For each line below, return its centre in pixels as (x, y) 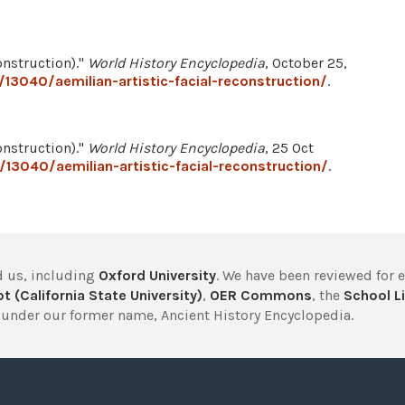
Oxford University (157, 276)
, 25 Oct (289, 148)
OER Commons (261, 296)
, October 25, (306, 63)
